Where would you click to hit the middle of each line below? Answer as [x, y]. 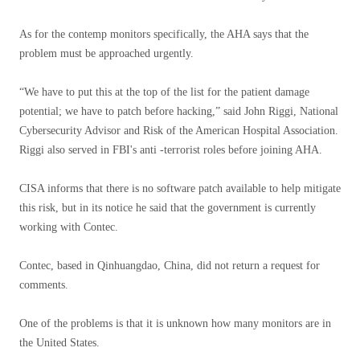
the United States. [59, 343]
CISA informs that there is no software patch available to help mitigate [180, 188]
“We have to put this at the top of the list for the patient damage [164, 92]
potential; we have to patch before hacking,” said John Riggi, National [179, 111]
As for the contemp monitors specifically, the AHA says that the [164, 34]
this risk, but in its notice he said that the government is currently [168, 208]
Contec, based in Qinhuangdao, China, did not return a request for [170, 266]
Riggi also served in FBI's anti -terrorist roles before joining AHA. [171, 150]
